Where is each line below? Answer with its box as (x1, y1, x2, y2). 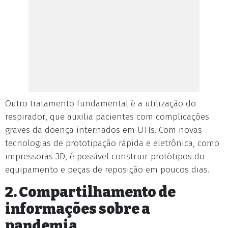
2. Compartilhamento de (5, 184, 176, 201)
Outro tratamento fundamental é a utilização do (5, 98, 196, 109)
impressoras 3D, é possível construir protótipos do (5, 151, 205, 162)
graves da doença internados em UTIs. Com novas (5, 125, 202, 135)
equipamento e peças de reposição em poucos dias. (5, 164, 209, 175)
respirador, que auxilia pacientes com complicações (5, 111, 209, 122)
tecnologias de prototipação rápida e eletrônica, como (5, 138, 219, 149)
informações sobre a (5, 201, 150, 217)
